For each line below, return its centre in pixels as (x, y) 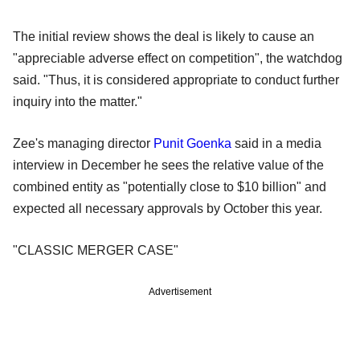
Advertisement (180, 291)
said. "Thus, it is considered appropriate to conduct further (176, 80)
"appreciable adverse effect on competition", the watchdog (178, 58)
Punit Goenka (192, 143)
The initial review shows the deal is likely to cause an (164, 36)
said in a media (276, 143)
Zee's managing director (83, 143)
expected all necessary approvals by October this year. (168, 208)
